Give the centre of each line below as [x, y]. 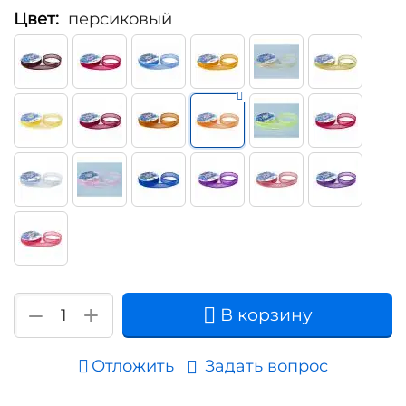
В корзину [266, 315]
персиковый [120, 19]
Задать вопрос [266, 367]
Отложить [133, 367]
